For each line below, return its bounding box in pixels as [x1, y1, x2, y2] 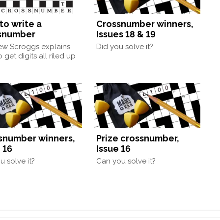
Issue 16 [96, 143, 131, 154]
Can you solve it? [96, 157, 156, 166]
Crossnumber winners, [96, 19, 194, 29]
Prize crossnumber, [96, 133, 180, 144]
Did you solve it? [96, 42, 154, 52]
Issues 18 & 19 [96, 29, 156, 40]
